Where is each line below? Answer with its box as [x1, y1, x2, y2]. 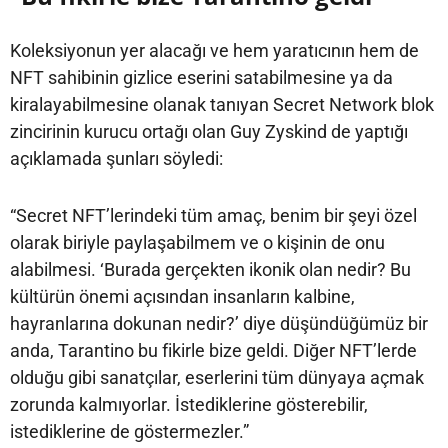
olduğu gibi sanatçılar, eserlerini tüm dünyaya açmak [10, 366, 424, 388]
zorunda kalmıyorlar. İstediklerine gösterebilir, [10, 393, 368, 415]
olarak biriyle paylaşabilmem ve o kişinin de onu [10, 231, 385, 253]
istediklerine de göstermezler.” [10, 420, 249, 442]
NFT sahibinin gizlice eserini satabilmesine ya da [10, 66, 393, 88]
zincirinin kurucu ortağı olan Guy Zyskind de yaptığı [10, 120, 408, 142]
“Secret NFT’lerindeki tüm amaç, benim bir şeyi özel [10, 204, 417, 226]
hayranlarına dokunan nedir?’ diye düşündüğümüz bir [10, 312, 428, 334]
